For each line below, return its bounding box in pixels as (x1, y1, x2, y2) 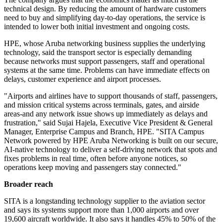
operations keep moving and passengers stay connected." (4, 163, 181, 172)
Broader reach (4, 180, 53, 189)
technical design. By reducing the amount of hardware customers (4, 4, 206, 13)
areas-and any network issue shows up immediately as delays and (4, 110, 208, 118)
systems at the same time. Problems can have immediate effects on (4, 66, 210, 75)
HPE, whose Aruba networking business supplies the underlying (4, 39, 205, 48)
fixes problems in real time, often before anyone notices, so (4, 154, 187, 163)
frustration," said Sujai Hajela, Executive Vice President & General (4, 118, 213, 127)
